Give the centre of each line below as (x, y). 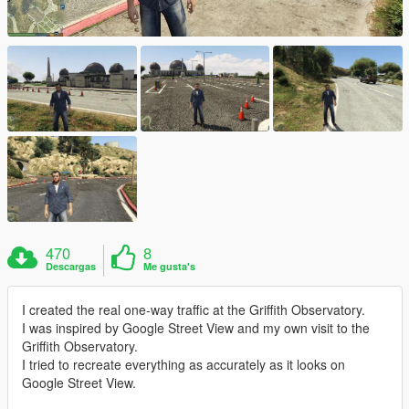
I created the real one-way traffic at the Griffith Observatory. (194, 310)
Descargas (71, 267)
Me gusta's (170, 267)
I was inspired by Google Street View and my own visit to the (196, 328)
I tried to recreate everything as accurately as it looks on (184, 365)
